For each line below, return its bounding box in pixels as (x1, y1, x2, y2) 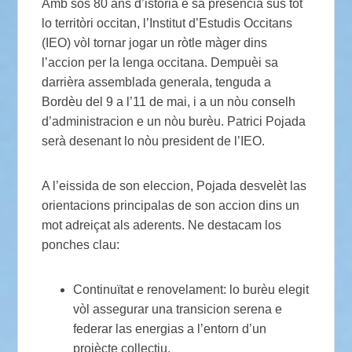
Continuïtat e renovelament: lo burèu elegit (73, 282, 310, 296)
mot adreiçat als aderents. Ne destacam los (42, 218, 282, 232)
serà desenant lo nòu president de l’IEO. (42, 134, 266, 148)
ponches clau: (42, 237, 120, 251)
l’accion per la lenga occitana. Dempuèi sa (42, 55, 279, 69)
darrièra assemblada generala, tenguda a (42, 75, 272, 89)
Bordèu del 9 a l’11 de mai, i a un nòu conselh (42, 94, 296, 108)
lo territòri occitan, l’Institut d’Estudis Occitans (42, 16, 293, 30)
